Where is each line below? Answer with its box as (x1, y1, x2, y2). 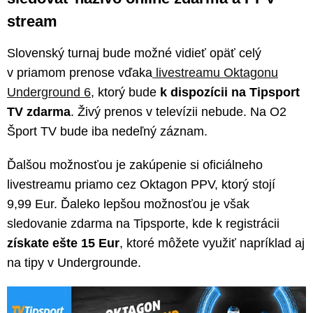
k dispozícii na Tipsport (156, 85, 300, 100)
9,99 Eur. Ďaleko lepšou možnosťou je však (7, 197, 249, 212)
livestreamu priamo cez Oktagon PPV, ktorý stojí (7, 177, 275, 192)
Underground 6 (7, 85, 91, 100)
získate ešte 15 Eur (7, 236, 119, 251)
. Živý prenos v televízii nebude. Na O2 (71, 105, 286, 119)
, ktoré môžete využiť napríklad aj (119, 236, 305, 251)
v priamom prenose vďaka (7, 66, 152, 80)
